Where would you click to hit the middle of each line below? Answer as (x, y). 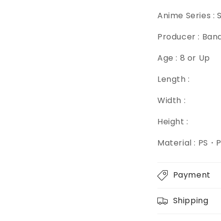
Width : (172, 100)
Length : (174, 79)
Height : (173, 122)
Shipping (191, 201)
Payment (192, 175)
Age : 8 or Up (184, 58)
